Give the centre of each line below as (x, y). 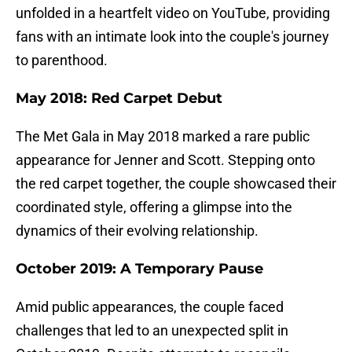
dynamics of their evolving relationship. (137, 231)
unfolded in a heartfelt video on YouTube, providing (173, 13)
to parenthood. (62, 60)
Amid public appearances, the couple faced (150, 307)
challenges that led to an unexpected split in (152, 331)
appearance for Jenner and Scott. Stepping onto (165, 160)
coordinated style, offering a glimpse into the (154, 207)
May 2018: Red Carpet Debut (119, 99)
